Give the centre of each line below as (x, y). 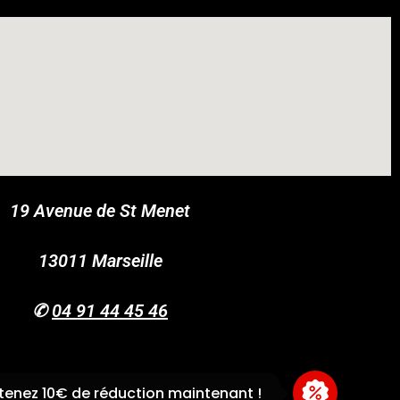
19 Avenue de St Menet (100, 210)
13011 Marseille (100, 260)
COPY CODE (227, 234)
